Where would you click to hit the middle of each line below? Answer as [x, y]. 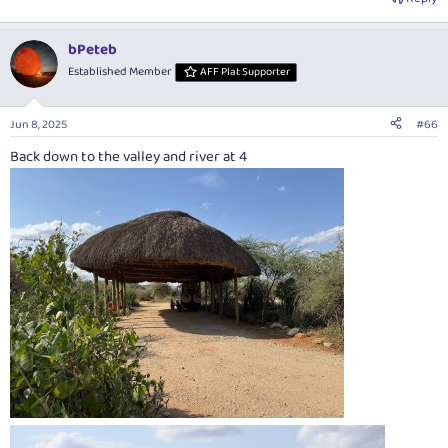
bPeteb [92, 50]
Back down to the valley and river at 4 [128, 156]
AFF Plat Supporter [245, 72]
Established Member [120, 72]
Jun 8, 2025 [38, 124]
